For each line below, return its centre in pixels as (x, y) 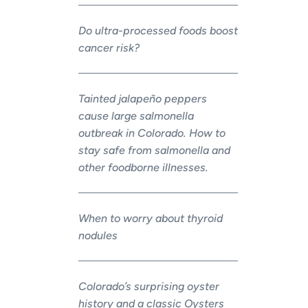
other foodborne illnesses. (143, 167)
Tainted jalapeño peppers (142, 98)
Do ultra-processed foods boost (158, 30)
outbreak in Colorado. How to (152, 133)
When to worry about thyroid (150, 218)
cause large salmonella (136, 115)
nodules (98, 235)
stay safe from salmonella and (154, 150)
